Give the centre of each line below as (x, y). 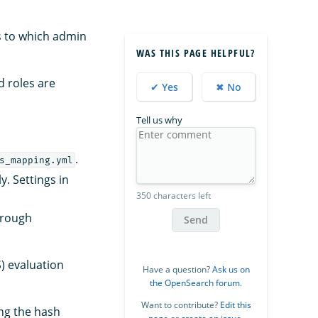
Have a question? (177, 270)
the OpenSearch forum (195, 283)
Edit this (235, 305)
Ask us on (231, 270)
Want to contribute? (180, 305)
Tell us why (159, 120)
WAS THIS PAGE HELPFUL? (196, 53)
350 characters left (174, 196)
